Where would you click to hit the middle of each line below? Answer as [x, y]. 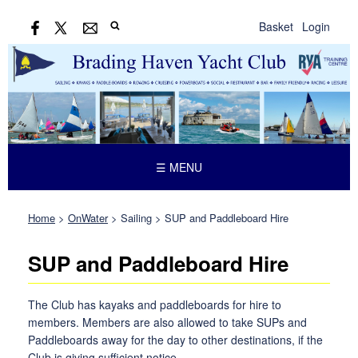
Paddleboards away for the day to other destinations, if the [175, 340]
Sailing [136, 217]
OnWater [88, 217]
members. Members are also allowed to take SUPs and [167, 322]
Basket [276, 26]
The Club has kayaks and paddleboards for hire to [155, 305]
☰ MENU [179, 167]
